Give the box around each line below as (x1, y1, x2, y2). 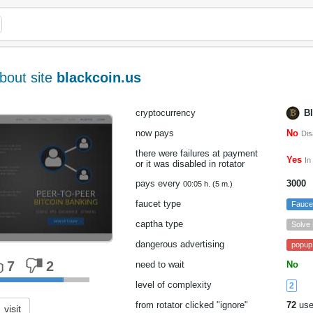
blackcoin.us (57, 70, 141, 85)
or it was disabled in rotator (136, 159, 245, 169)
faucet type (136, 198, 181, 209)
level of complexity (136, 279, 212, 290)
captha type (136, 219, 183, 229)
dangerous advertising (136, 239, 224, 249)
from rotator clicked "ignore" (136, 300, 248, 310)
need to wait (136, 259, 184, 270)
